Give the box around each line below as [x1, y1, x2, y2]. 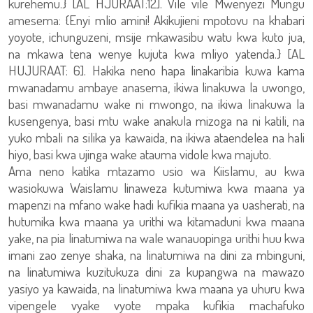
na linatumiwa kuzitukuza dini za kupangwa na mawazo [8, 263, 305, 280]
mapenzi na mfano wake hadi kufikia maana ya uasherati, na [8, 196, 305, 213]
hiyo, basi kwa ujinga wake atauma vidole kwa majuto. [8, 145, 271, 163]
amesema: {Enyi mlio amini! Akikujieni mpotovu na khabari [8, 11, 305, 29]
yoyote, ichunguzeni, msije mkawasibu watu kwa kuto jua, [8, 28, 305, 45]
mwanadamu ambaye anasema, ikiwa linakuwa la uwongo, [8, 78, 305, 96]
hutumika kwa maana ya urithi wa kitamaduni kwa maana [8, 212, 305, 230]
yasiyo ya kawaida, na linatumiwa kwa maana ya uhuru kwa [8, 279, 305, 297]
